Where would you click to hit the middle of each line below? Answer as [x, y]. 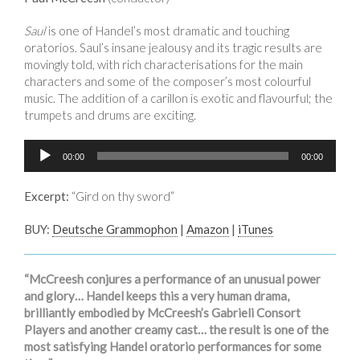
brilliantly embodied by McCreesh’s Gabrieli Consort [162, 312]
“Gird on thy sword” [122, 196]
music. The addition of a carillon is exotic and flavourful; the [178, 98]
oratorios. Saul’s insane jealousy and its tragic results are [173, 47]
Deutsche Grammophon [115, 229]
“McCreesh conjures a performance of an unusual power [172, 278]
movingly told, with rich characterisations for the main [164, 64]
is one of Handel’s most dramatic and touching [168, 30]
